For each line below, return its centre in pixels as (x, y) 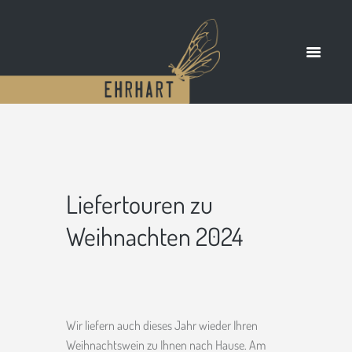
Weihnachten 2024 (154, 236)
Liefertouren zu (139, 203)
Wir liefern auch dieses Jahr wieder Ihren (162, 326)
